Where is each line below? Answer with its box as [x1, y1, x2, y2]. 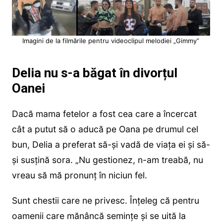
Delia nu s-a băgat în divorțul [11, 65, 177, 80]
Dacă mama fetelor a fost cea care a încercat [11, 108, 197, 119]
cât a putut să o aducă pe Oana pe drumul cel [11, 123, 198, 134]
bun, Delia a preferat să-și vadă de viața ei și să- [11, 139, 210, 150]
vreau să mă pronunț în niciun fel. [11, 169, 147, 180]
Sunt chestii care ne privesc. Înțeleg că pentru [11, 195, 199, 206]
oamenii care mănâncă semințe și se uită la [11, 210, 186, 221]
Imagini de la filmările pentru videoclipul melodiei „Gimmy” [22, 36, 200, 45]
